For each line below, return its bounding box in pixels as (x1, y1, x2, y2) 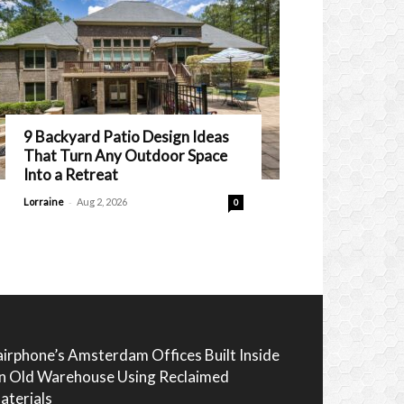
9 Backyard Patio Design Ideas (23, 127, 229, 146)
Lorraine (23, 196, 64, 207)
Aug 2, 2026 (77, 196, 127, 207)
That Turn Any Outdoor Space (23, 146, 227, 165)
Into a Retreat (23, 165, 118, 184)
